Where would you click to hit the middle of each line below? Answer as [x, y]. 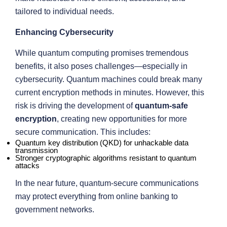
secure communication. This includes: [83, 132]
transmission [36, 150]
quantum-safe [161, 106]
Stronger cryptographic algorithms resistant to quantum [106, 158]
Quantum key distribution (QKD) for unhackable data [102, 143]
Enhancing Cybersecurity [64, 32]
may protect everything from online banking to [97, 196]
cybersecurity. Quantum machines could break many [109, 79]
